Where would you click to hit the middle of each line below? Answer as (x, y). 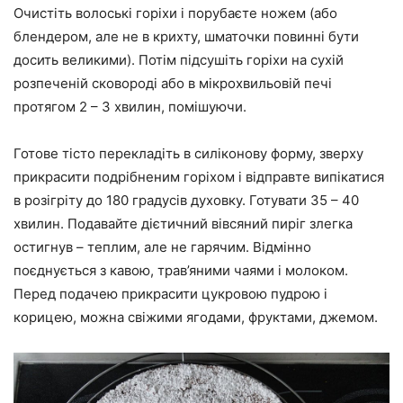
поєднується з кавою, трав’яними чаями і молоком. (181, 271)
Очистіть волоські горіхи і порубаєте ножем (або (175, 13)
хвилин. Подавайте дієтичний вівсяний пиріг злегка (183, 224)
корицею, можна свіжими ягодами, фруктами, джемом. (196, 318)
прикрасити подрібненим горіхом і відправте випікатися (199, 177)
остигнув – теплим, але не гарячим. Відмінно (162, 247)
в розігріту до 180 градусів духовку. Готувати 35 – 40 (186, 201)
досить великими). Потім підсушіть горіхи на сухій (179, 60)
